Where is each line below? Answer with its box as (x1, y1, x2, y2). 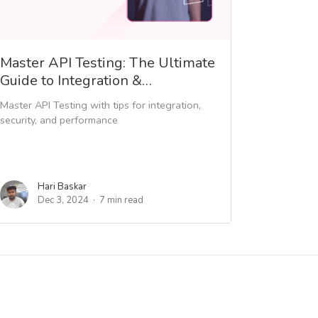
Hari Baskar (38, 180, 87, 193)
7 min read (99, 193, 143, 207)
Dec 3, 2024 (38, 193, 89, 207)
